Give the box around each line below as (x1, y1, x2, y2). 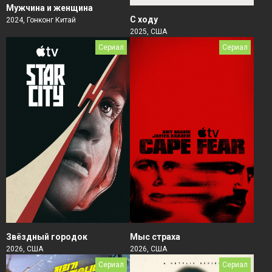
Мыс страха (130, 231, 180, 242)
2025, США (130, 27, 167, 36)
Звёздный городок (6, 231, 87, 242)
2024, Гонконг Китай (6, 15, 76, 24)
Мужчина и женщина (6, 2, 93, 13)
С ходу (130, 15, 158, 24)
